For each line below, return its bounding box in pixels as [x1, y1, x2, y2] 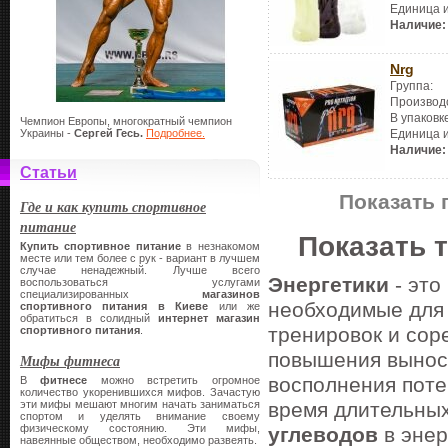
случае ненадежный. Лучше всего [20, 264, 260, 276]
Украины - [20, 127, 74, 139]
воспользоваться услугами [20, 276, 260, 288]
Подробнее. [146, 127, 205, 139]
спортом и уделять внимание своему [20, 410, 260, 422]
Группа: [390, 79, 433, 93]
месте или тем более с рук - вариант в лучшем [20, 252, 260, 264]
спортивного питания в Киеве [20, 300, 209, 312]
